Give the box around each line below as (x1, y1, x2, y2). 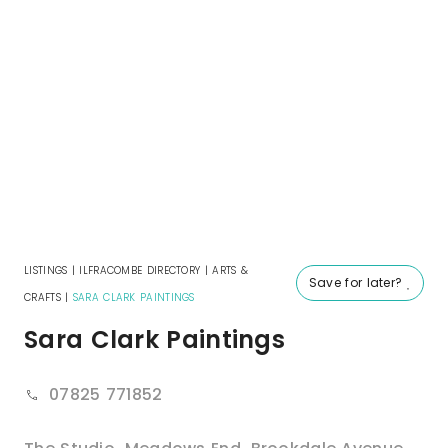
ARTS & (212, 263, 249, 279)
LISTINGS (24, 263, 68, 279)
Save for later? (308, 274, 407, 292)
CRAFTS (24, 290, 61, 306)
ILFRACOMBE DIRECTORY (79, 263, 201, 279)
